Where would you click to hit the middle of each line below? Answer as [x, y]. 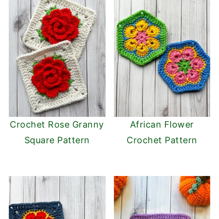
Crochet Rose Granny [57, 125]
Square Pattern [57, 140]
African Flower [162, 125]
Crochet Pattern [162, 140]
